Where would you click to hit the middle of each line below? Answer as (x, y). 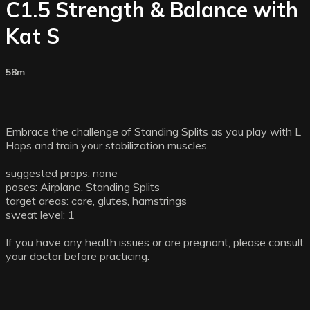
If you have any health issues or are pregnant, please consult (155, 242)
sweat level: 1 (40, 214)
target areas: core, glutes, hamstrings (96, 200)
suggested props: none (62, 173)
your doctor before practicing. (77, 256)
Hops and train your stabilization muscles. (107, 145)
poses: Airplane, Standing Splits (83, 186)
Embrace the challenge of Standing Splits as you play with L (153, 131)
